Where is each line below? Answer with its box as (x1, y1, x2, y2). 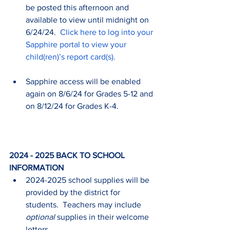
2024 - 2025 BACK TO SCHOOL (9, 150, 127, 160)
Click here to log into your (60, 27, 155, 36)
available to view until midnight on (26, 15, 151, 24)
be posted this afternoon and (26, 3, 131, 12)
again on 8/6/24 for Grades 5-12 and (26, 89, 155, 98)
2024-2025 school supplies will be (26, 175, 151, 184)
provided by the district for (26, 187, 122, 197)
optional (26, 212, 55, 221)
